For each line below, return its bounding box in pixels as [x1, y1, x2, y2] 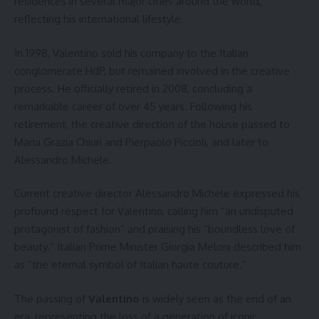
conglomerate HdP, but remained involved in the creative [14, 63, 290, 78]
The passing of [14, 291, 88, 305]
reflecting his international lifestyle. [14, 12, 184, 26]
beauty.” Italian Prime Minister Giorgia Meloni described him [14, 240, 301, 254]
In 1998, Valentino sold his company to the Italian [14, 46, 249, 60]
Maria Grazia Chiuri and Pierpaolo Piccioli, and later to [14, 135, 268, 149]
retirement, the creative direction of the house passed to [14, 117, 290, 131]
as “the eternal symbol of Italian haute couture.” [14, 258, 246, 272]
